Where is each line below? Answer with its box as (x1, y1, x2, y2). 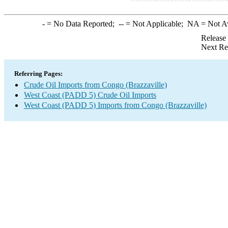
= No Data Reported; (44, 19, 119, 28)
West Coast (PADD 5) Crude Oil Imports (24, 91, 156, 99)
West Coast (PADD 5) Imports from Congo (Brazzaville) (24, 101, 207, 109)
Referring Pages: (14, 70, 63, 77)
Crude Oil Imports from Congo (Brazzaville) (24, 80, 167, 89)
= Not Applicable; (123, 19, 187, 28)
